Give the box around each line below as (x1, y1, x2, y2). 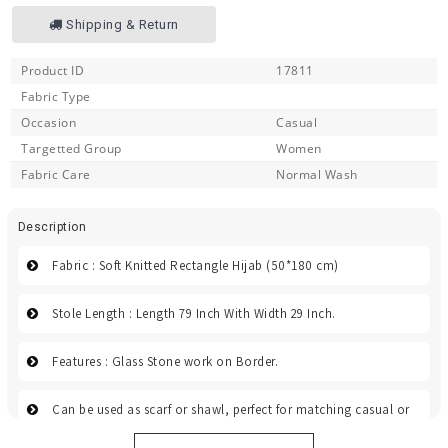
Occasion (21, 114, 76, 132)
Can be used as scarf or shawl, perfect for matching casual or (52, 401, 410, 419)
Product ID (21, 62, 84, 80)
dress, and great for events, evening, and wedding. (53, 428, 349, 446)
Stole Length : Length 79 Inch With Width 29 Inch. (52, 305, 336, 323)
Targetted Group (21, 140, 122, 158)
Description (17, 220, 87, 235)
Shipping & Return (62, 17, 179, 33)
